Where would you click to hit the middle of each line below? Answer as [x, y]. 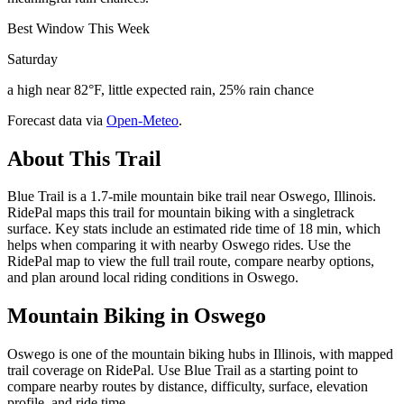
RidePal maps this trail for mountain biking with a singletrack [181, 213]
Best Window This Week [78, 28]
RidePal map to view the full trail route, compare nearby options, [191, 262]
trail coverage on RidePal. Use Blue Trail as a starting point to [183, 371]
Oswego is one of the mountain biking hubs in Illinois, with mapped [200, 354]
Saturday [32, 59]
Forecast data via [55, 120]
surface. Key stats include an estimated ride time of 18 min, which [194, 229]
